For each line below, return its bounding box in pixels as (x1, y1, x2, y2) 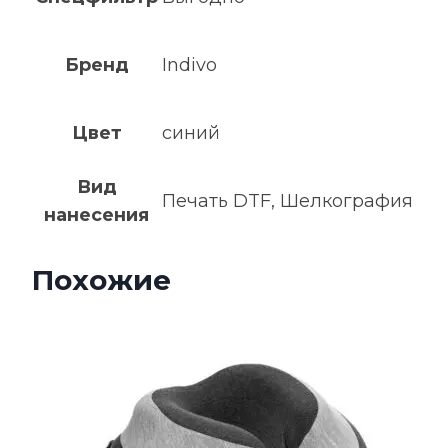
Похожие (32, 263, 171, 298)
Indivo (162, 54, 217, 76)
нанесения (44, 204, 149, 226)
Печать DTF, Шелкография (162, 190, 413, 212)
